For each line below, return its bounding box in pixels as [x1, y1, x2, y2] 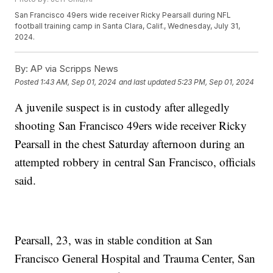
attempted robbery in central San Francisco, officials [15, 154, 256, 170]
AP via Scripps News [28, 63, 119, 75]
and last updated [119, 77, 176, 87]
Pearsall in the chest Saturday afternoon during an [15, 136, 246, 152]
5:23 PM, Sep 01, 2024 [177, 77, 255, 87]
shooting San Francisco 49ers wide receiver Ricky [15, 118, 247, 133]
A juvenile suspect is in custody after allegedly [15, 99, 230, 115]
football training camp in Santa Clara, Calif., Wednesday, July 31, [15, 21, 241, 31]
